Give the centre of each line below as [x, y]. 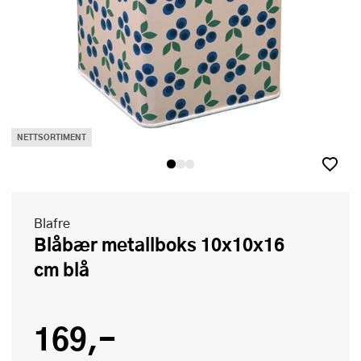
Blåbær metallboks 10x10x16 [40, 245]
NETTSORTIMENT [52, 137]
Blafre [52, 223]
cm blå [62, 270]
